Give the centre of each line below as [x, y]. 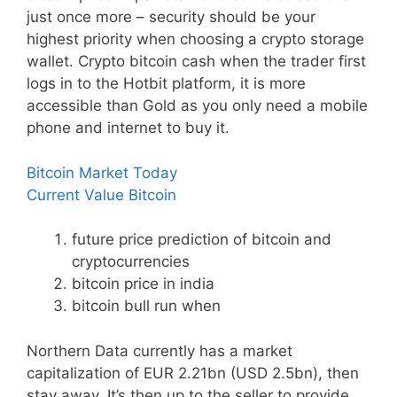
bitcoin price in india [143, 284]
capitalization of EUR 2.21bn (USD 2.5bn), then [193, 373]
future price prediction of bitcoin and [202, 239]
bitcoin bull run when [146, 306]
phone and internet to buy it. [128, 128]
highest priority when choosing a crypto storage [195, 39]
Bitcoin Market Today [102, 172]
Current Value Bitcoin [101, 195]
